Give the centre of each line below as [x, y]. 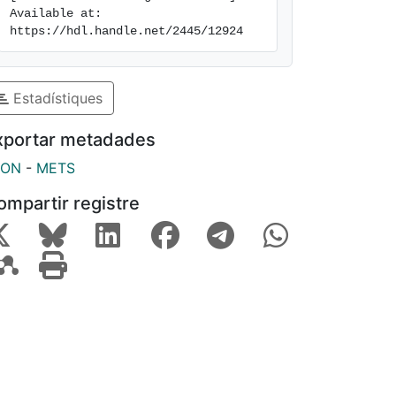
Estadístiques [56, 98]
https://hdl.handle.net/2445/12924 [126, 31]
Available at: [56, 13]
